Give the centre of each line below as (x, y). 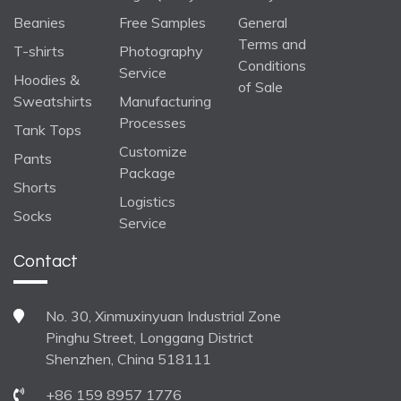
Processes (153, 122)
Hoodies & (47, 79)
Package (147, 172)
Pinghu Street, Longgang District (149, 337)
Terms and (272, 43)
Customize (153, 151)
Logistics (147, 201)
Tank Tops (47, 129)
